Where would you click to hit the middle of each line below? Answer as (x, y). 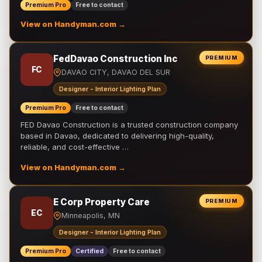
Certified (89, 251)
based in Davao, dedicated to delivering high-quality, (117, 136)
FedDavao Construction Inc (116, 59)
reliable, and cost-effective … (75, 147)
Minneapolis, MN (91, 216)
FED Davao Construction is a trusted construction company (129, 125)
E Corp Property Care (101, 202)
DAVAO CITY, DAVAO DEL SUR (116, 72)
